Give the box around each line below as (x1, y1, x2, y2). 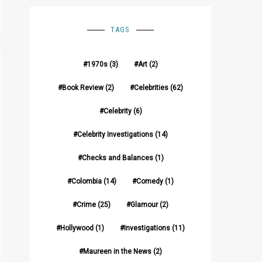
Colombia (71, 177, 102, 185)
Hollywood (60, 224, 94, 232)
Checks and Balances (81, 154, 153, 162)
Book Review (62, 84, 104, 92)
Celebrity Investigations (77, 130, 153, 139)
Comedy (136, 177, 163, 185)
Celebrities (134, 84, 168, 92)
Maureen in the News (83, 247, 151, 256)
